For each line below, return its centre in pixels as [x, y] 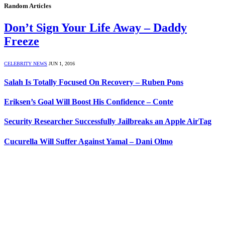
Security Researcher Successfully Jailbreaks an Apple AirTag [108, 122]
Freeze [22, 41]
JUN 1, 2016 [62, 63]
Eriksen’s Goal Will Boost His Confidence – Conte [89, 102]
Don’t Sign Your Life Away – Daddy [95, 27]
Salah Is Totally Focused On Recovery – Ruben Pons [94, 82]
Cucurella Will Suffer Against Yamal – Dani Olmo [88, 141]
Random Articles [28, 6]
